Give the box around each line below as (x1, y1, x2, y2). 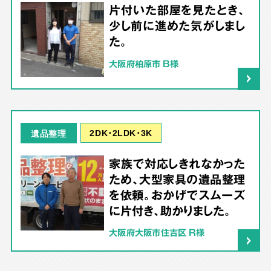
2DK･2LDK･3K (90, 125, 152, 139)
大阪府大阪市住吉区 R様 (108, 226, 205, 240)
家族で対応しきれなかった (108, 155, 246, 172)
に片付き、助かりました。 (108, 202, 231, 220)
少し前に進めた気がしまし (108, 17, 246, 34)
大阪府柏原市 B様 (108, 56, 179, 70)
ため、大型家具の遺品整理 (108, 171, 246, 188)
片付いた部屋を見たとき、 (108, 1, 246, 19)
